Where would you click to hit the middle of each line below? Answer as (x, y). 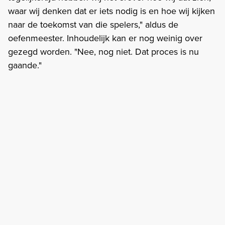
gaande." (25, 65)
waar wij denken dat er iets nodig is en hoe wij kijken (111, 11)
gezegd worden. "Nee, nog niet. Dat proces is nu (103, 51)
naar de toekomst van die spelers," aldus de (93, 24)
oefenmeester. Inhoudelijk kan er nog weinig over (105, 38)
